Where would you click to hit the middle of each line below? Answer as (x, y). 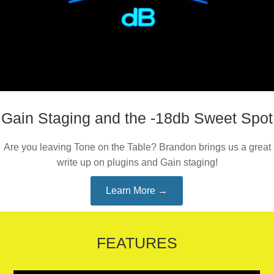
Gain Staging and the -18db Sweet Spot (137, 118)
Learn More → (137, 191)
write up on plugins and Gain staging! (137, 162)
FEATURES (137, 243)
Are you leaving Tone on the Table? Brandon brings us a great (137, 147)
